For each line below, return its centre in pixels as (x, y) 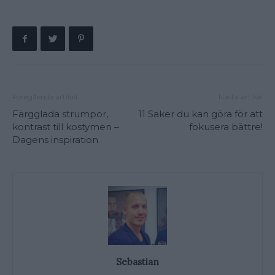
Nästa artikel (241, 97)
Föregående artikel (45, 97)
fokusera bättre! (226, 127)
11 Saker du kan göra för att (200, 114)
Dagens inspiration (55, 140)
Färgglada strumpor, (60, 114)
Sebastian (137, 262)
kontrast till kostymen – (66, 127)
